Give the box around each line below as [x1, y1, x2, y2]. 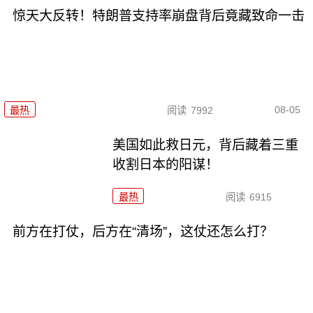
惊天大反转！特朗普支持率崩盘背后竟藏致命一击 [12, 8, 305, 23]
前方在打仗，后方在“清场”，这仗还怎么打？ [12, 224, 273, 240]
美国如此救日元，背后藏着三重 [112, 138, 299, 153]
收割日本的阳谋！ [112, 157, 219, 173]
